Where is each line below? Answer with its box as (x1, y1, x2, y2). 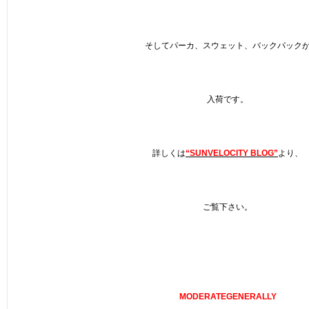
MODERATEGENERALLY (179, 292, 277, 301)
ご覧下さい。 (203, 202, 252, 212)
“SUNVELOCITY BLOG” (186, 148, 278, 158)
